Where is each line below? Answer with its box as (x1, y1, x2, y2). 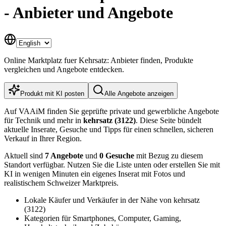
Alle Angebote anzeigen (104, 89, 174, 97)
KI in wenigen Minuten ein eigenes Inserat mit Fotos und (4, 169, 185, 178)
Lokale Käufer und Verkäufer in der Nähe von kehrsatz (24, 195, 200, 204)
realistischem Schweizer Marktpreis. (4, 178, 119, 187)
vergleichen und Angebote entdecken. (4, 65, 124, 74)
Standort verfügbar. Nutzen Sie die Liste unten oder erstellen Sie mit (4, 160, 220, 169)
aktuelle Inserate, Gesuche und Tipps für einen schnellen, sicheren (4, 125, 213, 134)
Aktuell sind (4, 151, 45, 160)
